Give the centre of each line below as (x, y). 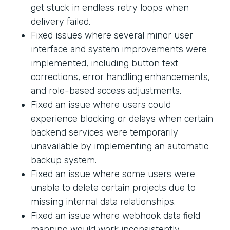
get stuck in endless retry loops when (110, 7)
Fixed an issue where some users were (113, 174)
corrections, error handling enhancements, (120, 77)
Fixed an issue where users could (101, 104)
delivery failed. (61, 21)
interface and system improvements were (119, 49)
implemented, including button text (104, 63)
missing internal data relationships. (103, 202)
